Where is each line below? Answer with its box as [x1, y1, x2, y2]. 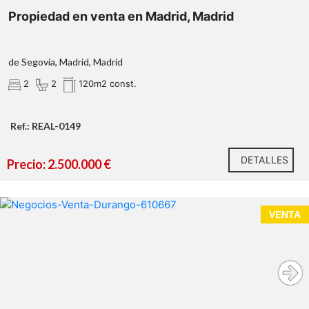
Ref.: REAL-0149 [10, 120, 81, 132]
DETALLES [241, 154, 288, 166]
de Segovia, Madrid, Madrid [8, 56, 123, 68]
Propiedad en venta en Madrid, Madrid [8, 9, 234, 24]
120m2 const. [76, 78, 137, 90]
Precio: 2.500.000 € [7, 157, 111, 172]
